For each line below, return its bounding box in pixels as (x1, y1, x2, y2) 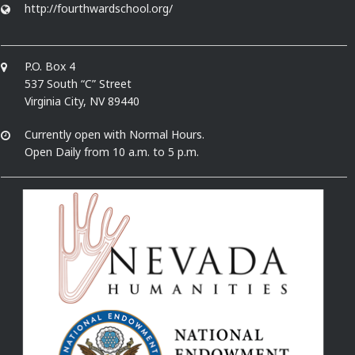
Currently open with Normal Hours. (25, 127, 205, 143)
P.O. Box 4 (25, 59, 76, 74)
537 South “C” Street (25, 76, 132, 92)
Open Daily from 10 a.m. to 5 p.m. (25, 144, 200, 160)
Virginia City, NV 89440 (25, 94, 140, 109)
